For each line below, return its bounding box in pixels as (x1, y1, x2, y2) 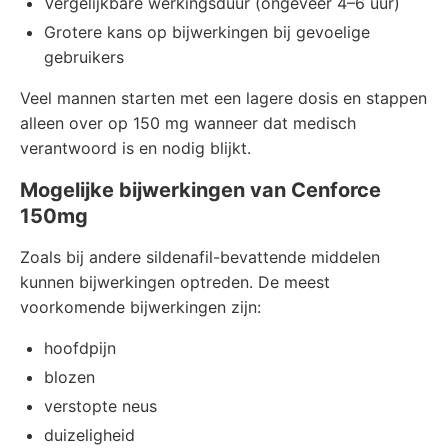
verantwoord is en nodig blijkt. (20, 138, 251, 158)
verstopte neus (44, 396, 157, 416)
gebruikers (44, 47, 124, 67)
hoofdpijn (44, 338, 116, 358)
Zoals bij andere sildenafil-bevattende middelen (20, 247, 380, 267)
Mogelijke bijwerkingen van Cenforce (20, 178, 381, 202)
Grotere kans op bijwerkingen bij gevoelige (44, 22, 370, 42)
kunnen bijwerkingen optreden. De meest (20, 272, 330, 292)
